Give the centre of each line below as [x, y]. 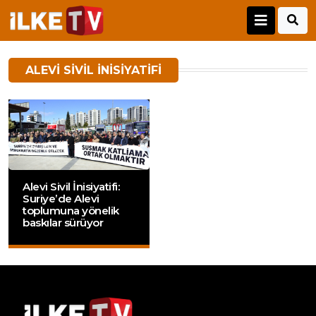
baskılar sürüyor [63, 223]
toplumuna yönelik [71, 211]
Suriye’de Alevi [61, 199]
